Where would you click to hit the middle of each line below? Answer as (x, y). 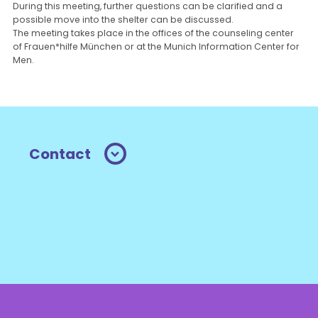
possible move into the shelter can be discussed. (124, 20)
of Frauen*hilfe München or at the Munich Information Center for (157, 47)
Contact (60, 154)
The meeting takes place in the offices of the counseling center (154, 33)
